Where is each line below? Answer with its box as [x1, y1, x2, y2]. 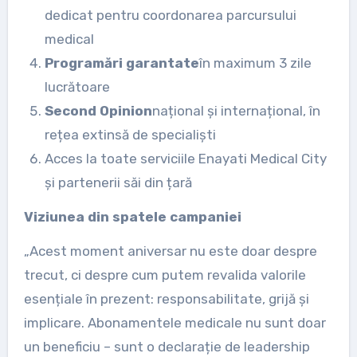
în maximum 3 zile [198, 54, 312, 71]
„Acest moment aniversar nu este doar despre [23, 242, 317, 259]
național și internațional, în [151, 102, 320, 119]
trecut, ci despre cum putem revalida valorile [23, 266, 306, 283]
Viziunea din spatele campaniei [23, 208, 241, 225]
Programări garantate [44, 54, 199, 71]
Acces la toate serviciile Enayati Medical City [44, 150, 327, 167]
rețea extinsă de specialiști [44, 126, 216, 143]
